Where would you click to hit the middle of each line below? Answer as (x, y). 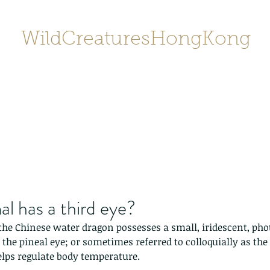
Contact (105, 94)
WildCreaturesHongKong (136, 40)
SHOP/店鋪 (191, 94)
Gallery (239, 94)
